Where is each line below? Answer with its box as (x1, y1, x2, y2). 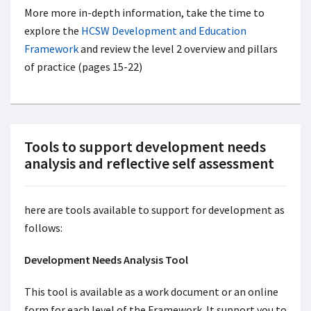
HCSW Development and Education (81, 24, 246, 37)
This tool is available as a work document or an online (24, 285, 278, 299)
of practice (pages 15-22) (24, 60, 142, 74)
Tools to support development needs (24, 137, 266, 156)
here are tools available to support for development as (24, 203, 285, 217)
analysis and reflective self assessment (24, 153, 274, 173)
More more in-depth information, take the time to (24, 6, 264, 19)
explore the (24, 24, 81, 37)
